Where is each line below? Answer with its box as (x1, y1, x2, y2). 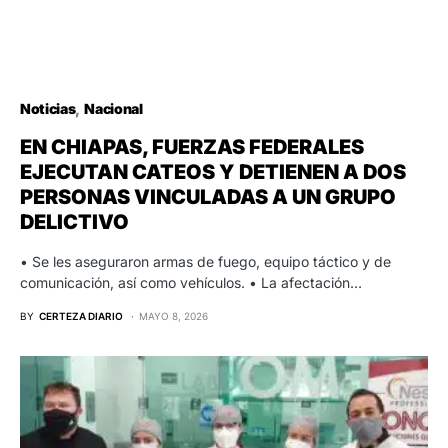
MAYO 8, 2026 (139, 310, 208, 323)
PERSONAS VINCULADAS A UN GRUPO (20, 185, 396, 210)
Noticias (20, 100, 76, 118)
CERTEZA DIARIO (39, 310, 123, 323)
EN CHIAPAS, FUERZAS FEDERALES (20, 135, 364, 160)
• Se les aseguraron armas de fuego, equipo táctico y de (20, 253, 391, 271)
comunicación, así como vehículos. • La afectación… (20, 274, 362, 292)
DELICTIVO (20, 210, 129, 235)
